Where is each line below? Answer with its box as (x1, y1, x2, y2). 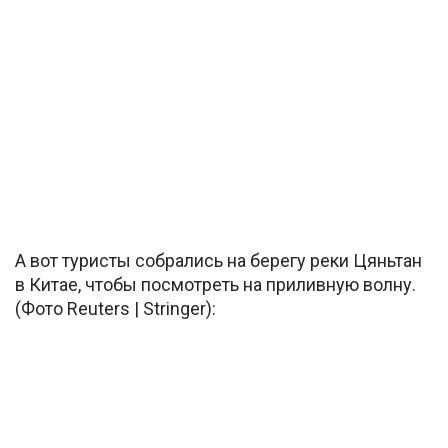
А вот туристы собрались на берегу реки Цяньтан (15, 250, 422, 272)
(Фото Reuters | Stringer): (15, 298, 216, 320)
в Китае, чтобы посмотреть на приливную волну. (15, 274, 416, 296)
